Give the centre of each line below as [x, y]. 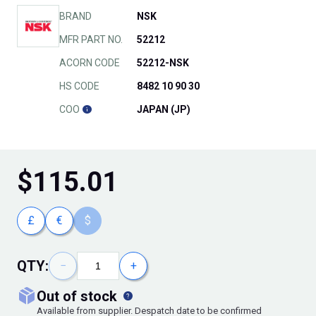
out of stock [84, 297]
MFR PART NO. [91, 40]
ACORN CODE [90, 63]
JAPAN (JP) [164, 110]
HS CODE [79, 86]
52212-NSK [163, 63]
